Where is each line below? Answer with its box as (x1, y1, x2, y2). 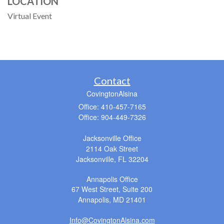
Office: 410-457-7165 (78, 101, 146, 111)
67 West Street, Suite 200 (71, 183, 152, 194)
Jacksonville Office (82, 132, 141, 143)
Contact (93, 74, 130, 86)
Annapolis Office (86, 173, 138, 184)
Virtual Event (7, 10, 52, 20)
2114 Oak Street (86, 143, 138, 153)
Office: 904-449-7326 (78, 111, 146, 122)
